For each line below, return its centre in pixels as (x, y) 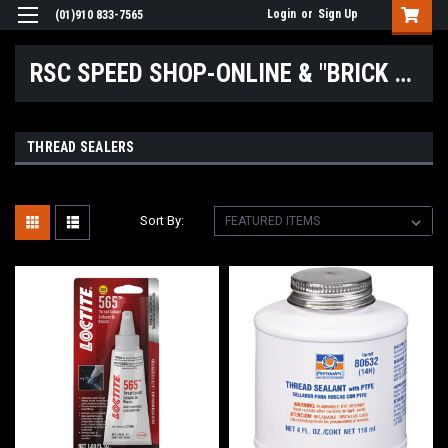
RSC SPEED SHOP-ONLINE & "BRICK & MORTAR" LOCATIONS (403, 73)
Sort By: (162, 220)
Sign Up (338, 14)
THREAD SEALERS (81, 146)
